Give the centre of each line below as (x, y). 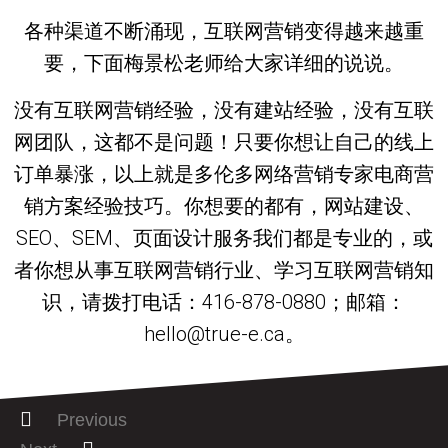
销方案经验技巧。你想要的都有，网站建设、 (224, 205)
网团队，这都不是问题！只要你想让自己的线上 (224, 141)
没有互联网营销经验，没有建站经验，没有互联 (224, 109)
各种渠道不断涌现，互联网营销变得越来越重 (224, 31)
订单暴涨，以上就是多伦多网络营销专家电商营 (224, 173)
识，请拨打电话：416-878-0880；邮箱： (224, 301)
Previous (92, 420)
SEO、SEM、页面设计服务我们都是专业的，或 (224, 237)
